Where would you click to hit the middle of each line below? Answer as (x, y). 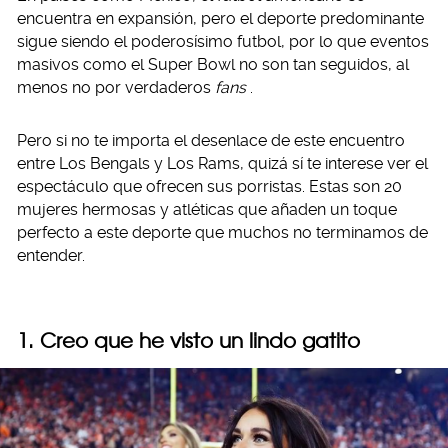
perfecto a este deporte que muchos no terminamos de (222, 232)
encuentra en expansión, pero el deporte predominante (220, 18)
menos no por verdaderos (116, 87)
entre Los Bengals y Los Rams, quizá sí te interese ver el (222, 163)
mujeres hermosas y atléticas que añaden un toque (207, 209)
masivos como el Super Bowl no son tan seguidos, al (213, 64)
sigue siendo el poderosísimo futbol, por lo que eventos (223, 41)
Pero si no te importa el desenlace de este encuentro (211, 140)
